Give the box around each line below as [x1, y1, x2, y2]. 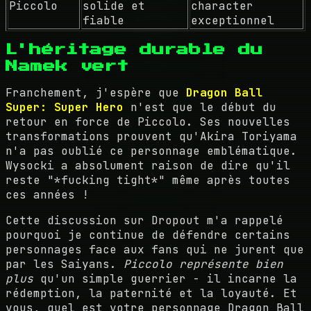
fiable [83, 12, 124, 28]
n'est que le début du [124, 100, 276, 115]
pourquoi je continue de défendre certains [6, 228, 290, 243]
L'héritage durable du [6, 43, 263, 56]
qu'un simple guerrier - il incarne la [33, 271, 297, 287]
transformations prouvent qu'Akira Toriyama [6, 129, 297, 144]
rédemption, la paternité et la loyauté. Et [6, 286, 297, 301]
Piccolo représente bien [124, 257, 283, 272]
